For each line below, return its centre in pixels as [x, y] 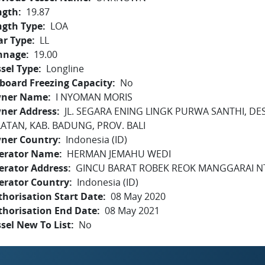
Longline [65, 69]
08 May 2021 [132, 211]
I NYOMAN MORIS [94, 97]
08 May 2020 [138, 196]
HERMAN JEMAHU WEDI [119, 154]
